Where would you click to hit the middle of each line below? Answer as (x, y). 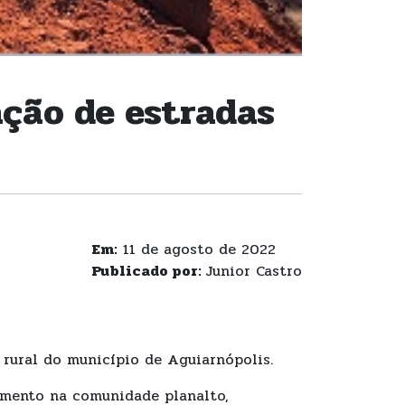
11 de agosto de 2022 (197, 250)
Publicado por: (148, 271)
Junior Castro (254, 271)
